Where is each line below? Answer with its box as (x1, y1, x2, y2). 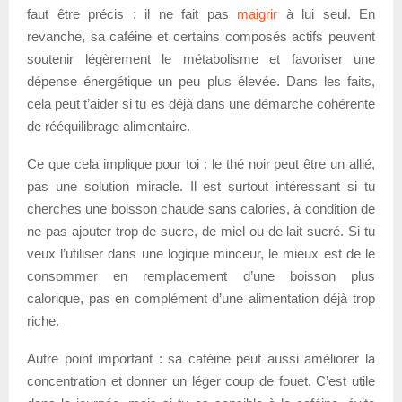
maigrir (237, 5, 277, 22)
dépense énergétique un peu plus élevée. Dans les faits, (27, 73, 375, 89)
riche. (27, 312, 59, 328)
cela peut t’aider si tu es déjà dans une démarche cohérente (27, 95, 375, 111)
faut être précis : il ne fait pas (27, 5, 237, 22)
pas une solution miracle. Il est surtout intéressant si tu (27, 178, 375, 194)
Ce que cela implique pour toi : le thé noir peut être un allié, (27, 155, 375, 171)
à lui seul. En (277, 5, 375, 22)
